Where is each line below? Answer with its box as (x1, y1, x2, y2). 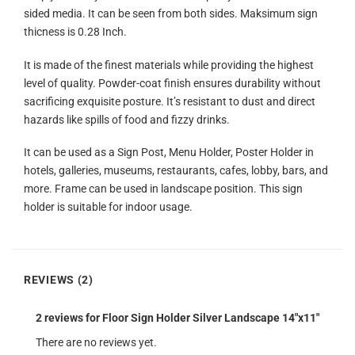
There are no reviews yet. (36, 335, 157, 349)
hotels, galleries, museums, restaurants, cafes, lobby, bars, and (24, 164, 328, 178)
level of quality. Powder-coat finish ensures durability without (24, 76, 321, 90)
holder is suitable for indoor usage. (24, 200, 193, 215)
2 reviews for (36, 311, 102, 326)
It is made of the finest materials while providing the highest (24, 58, 314, 72)
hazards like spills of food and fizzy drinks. (24, 113, 230, 127)
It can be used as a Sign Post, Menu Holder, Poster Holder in (24, 146, 314, 160)
